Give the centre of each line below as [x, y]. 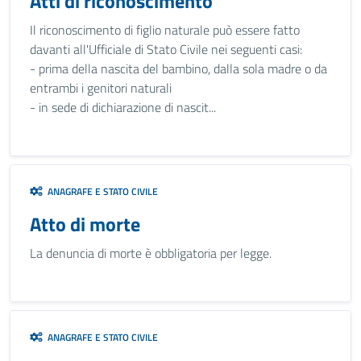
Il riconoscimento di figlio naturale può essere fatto [165, 30]
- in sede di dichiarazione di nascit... [123, 107]
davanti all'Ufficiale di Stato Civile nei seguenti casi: [166, 49]
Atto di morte [85, 224]
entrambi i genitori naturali [101, 88]
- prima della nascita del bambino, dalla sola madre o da [178, 68]
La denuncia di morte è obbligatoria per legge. [151, 253]
